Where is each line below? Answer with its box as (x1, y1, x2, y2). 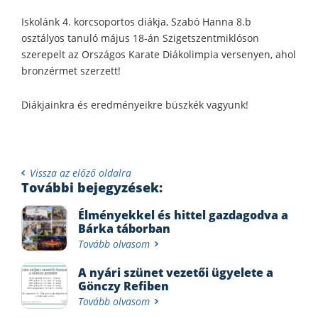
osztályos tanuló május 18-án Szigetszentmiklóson (21, 31, 259, 45)
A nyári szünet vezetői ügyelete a (78, 264, 273, 280)
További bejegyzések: (21, 178, 163, 196)
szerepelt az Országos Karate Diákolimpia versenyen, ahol (21, 47, 296, 61)
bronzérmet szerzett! (21, 63, 121, 77)
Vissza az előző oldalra (30, 165, 131, 180)
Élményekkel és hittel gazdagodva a (78, 207, 288, 223)
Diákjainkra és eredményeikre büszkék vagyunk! (21, 97, 248, 111)
